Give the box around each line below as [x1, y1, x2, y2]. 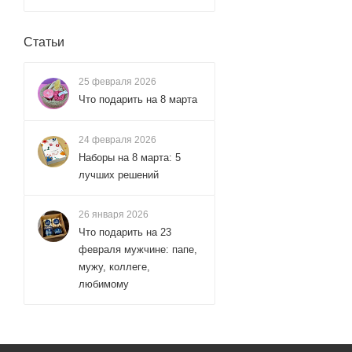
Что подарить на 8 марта [79, 93, 197, 105]
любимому [79, 277, 129, 290]
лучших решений [79, 168, 159, 181]
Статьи [24, 35, 64, 49]
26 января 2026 [79, 208, 148, 220]
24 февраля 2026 [79, 134, 156, 145]
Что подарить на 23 [79, 225, 171, 238]
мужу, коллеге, [79, 260, 150, 273]
